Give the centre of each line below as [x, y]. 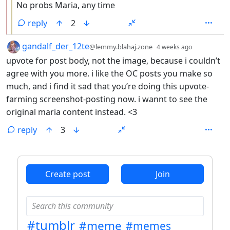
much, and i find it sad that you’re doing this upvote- [108, 86]
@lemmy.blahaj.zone [121, 46]
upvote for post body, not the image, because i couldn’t [113, 60]
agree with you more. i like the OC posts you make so [109, 73]
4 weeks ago [174, 47]
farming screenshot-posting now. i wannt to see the [107, 99]
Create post [68, 174]
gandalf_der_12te [55, 46]
